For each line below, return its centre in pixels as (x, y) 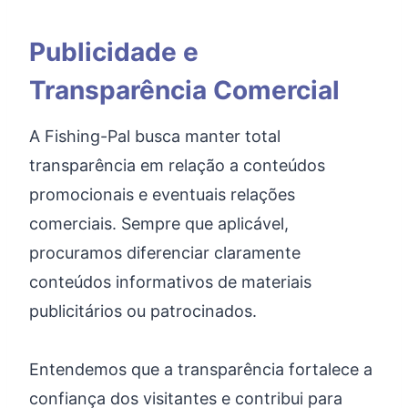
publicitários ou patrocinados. (143, 311)
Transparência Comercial (184, 90)
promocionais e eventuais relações (162, 194)
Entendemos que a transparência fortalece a (201, 369)
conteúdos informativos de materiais (170, 282)
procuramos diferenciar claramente (165, 253)
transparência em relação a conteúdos (177, 165)
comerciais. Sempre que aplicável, (159, 224)
